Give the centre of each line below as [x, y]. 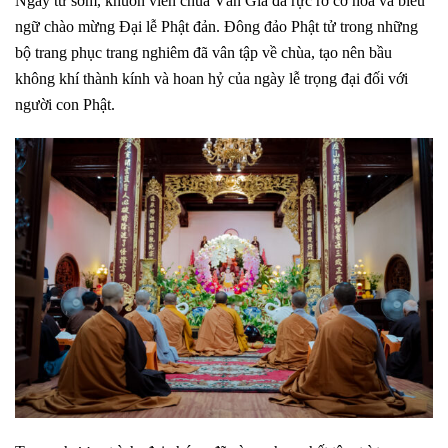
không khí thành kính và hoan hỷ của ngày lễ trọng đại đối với [211, 78]
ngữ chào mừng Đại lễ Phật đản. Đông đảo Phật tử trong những [216, 26]
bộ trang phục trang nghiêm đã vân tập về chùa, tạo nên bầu [203, 52]
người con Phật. [65, 104]
